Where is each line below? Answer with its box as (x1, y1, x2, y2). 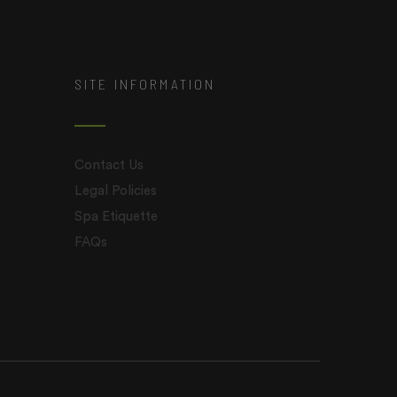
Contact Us (74, 159, 144, 172)
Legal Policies (74, 184, 157, 198)
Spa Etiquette (74, 210, 158, 223)
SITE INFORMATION (74, 75, 216, 92)
